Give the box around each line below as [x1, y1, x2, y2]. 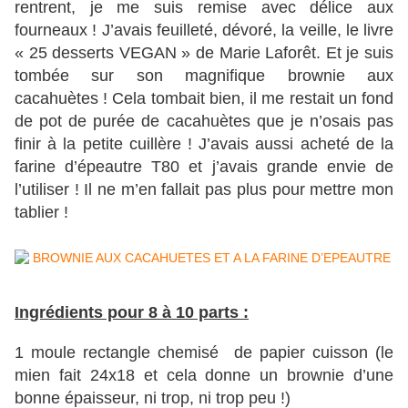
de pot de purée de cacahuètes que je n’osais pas [15, 112, 393, 131]
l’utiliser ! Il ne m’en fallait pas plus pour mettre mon [15, 180, 393, 199]
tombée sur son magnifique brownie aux [15, 66, 393, 86]
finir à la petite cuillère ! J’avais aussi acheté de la [15, 135, 393, 154]
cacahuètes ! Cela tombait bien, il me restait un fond [15, 89, 393, 108]
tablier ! [15, 203, 68, 222]
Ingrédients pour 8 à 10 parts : [15, 303, 249, 322]
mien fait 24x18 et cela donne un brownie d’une [15, 366, 393, 385]
